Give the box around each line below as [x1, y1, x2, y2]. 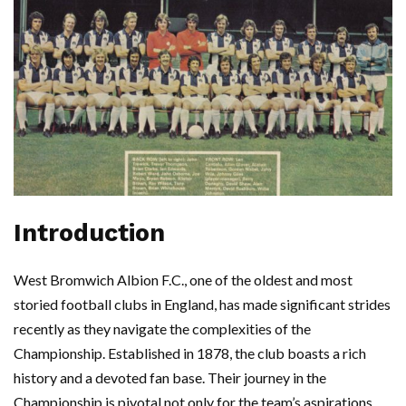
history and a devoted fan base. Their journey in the [14, 369, 326, 387]
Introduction [14, 218, 165, 248]
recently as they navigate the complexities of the [14, 320, 311, 338]
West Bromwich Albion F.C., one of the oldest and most [14, 271, 353, 289]
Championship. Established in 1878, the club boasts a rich [14, 344, 366, 362]
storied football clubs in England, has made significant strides [14, 295, 391, 314]
